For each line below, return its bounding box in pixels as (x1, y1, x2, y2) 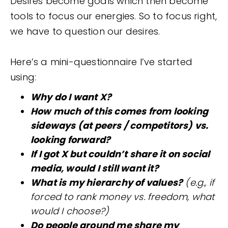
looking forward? (31, 133, 111, 146)
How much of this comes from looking (31, 104, 209, 118)
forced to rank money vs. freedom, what (31, 190, 215, 203)
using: (10, 70, 37, 83)
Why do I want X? (31, 90, 112, 103)
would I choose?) (31, 204, 109, 217)
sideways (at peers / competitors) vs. (31, 119, 209, 132)
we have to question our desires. (10, 24, 163, 38)
